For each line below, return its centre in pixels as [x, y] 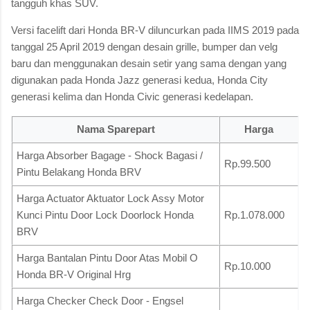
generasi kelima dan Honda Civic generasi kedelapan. [132, 96]
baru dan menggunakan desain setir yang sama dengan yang [149, 63]
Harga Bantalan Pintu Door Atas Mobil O [107, 257]
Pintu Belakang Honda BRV [79, 172]
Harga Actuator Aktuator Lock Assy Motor [110, 198]
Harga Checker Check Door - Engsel [100, 300]
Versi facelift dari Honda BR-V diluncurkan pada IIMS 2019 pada [155, 30]
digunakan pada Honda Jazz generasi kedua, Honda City [139, 80]
